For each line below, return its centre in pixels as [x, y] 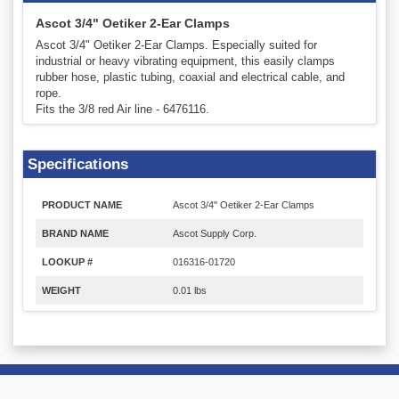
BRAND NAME [75, 234]
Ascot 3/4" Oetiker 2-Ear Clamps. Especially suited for [176, 45]
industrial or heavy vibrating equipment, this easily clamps [185, 61]
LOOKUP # [67, 262]
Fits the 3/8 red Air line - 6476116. [122, 110]
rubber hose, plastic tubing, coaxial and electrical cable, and [190, 77]
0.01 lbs [190, 291]
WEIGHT [61, 291]
